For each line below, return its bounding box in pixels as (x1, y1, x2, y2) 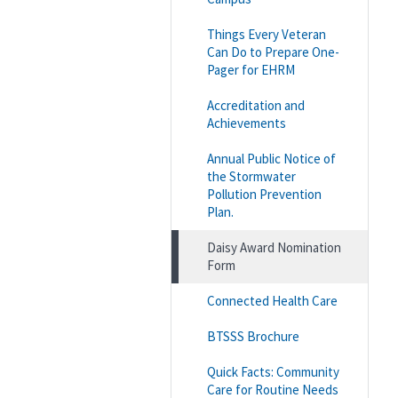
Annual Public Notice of (207, 149, 336, 167)
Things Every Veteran (207, 25, 326, 43)
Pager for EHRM (207, 60, 295, 78)
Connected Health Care (207, 291, 338, 309)
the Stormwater (207, 167, 296, 185)
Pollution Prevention (207, 185, 322, 203)
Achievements (207, 114, 286, 131)
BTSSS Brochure (207, 327, 299, 345)
